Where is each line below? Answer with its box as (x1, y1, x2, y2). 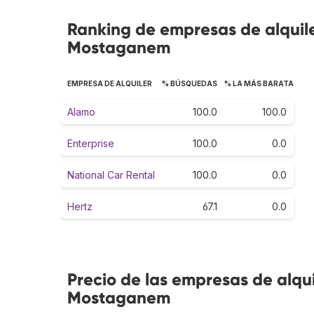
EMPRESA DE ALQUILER (67, 78, 152, 88)
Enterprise (67, 137, 114, 149)
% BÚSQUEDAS (162, 78, 217, 88)
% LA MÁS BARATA (224, 78, 294, 88)
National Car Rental (67, 168, 155, 181)
